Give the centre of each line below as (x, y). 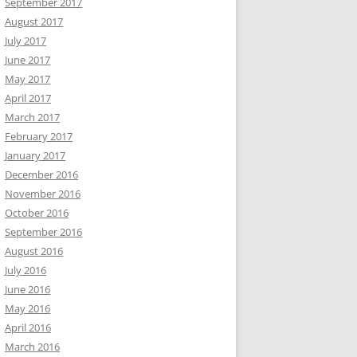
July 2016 (25, 270)
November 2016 (43, 193)
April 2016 (28, 327)
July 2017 (25, 40)
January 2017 (35, 155)
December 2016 (41, 174)
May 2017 (27, 78)
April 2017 (28, 98)
